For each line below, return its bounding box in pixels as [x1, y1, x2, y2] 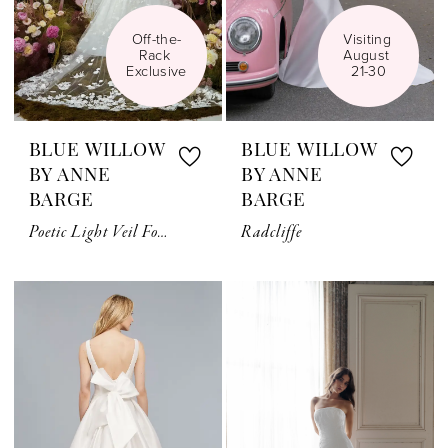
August [343, 45, 390, 67]
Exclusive [126, 61, 187, 83]
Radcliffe [240, 221, 303, 245]
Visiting [343, 29, 391, 51]
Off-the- [131, 29, 182, 51]
